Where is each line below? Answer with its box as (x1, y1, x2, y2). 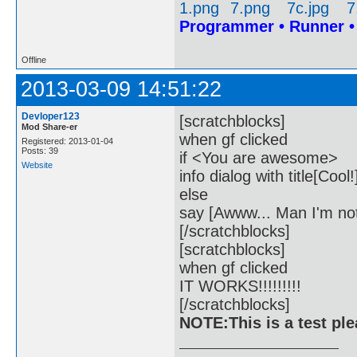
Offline (22, 54, 46, 65)
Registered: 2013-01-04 (22, 135, 113, 146)
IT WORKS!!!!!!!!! (179, 277, 301, 295)
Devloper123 (22, 110, 80, 122)
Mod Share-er (22, 121, 77, 131)
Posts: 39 (22, 145, 58, 155)
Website (22, 159, 53, 170)
